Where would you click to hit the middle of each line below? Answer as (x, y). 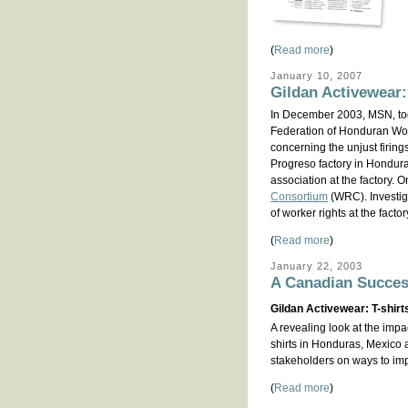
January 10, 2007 (316, 76)
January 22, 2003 (316, 266)
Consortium (299, 197)
